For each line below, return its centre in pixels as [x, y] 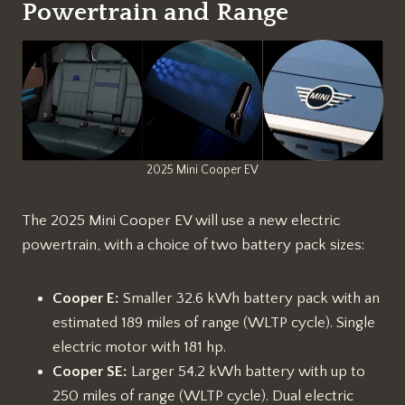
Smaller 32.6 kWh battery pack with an [250, 298]
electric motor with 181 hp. [139, 347]
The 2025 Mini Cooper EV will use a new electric [181, 220]
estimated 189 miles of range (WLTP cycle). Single [214, 322]
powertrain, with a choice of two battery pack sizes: [193, 245]
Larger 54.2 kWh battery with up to [246, 371]
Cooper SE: [90, 371]
